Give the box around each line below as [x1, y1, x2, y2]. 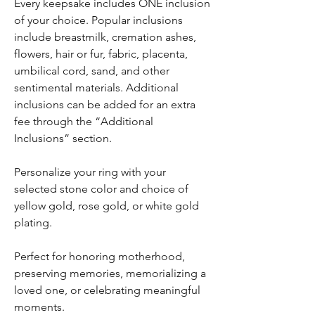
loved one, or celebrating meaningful [14, 283, 200, 297]
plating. [14, 216, 52, 229]
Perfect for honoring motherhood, [14, 250, 185, 263]
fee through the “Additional [14, 115, 153, 128]
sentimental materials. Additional [14, 81, 179, 94]
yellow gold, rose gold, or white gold [14, 199, 199, 212]
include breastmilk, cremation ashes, [14, 30, 196, 44]
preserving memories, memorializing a [14, 266, 206, 280]
